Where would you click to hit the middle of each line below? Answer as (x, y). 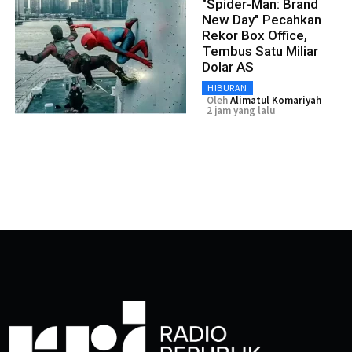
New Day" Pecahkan (262, 20)
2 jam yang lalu (241, 111)
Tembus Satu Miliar (260, 51)
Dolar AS (228, 67)
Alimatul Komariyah (276, 101)
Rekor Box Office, (255, 36)
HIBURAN (227, 88)
